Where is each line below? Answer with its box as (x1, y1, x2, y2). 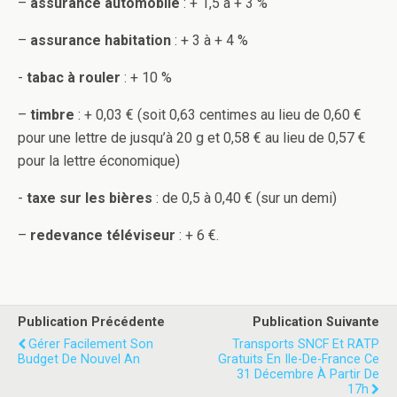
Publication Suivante (253, 315, 379, 331)
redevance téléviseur (30, 227, 175, 245)
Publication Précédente (18, 315, 165, 331)
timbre (30, 106, 74, 124)
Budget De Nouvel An (18, 352, 140, 368)
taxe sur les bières (23, 190, 152, 207)
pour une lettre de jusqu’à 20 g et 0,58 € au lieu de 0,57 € (18, 129, 366, 147)
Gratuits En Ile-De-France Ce (218, 352, 379, 368)
